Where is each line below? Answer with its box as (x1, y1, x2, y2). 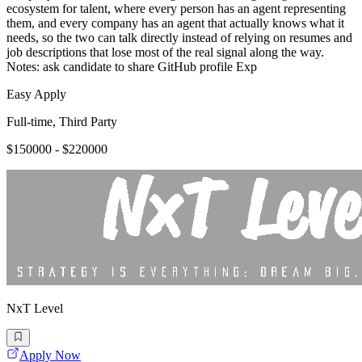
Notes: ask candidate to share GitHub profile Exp (6, 60, 257, 74)
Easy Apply (6, 87, 66, 102)
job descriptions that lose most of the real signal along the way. (6, 45, 324, 60)
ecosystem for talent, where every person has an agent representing (6, 2, 346, 16)
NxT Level (6, 301, 63, 316)
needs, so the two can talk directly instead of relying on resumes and (6, 31, 352, 45)
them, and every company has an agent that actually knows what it (6, 16, 344, 31)
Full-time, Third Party (6, 115, 117, 129)
